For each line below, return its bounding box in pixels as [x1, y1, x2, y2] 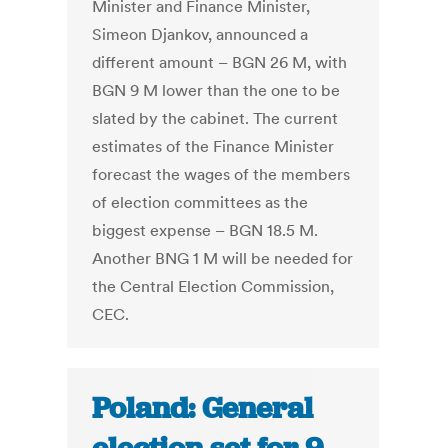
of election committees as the [92, 192, 309, 213]
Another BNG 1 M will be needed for [92, 248, 354, 269]
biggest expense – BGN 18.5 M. [92, 220, 319, 241]
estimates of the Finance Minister [92, 136, 335, 157]
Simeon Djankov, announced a [92, 24, 309, 45]
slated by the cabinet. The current [92, 108, 339, 129]
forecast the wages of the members [92, 164, 351, 185]
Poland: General [92, 389, 314, 428]
